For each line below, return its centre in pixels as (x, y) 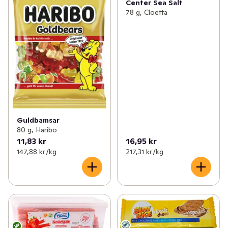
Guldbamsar (38, 120)
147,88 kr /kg (37, 151)
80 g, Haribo (37, 130)
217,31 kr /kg (144, 151)
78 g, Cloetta (146, 12)
